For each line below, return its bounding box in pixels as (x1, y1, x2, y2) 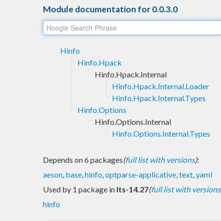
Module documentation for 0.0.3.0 (43, 3, 178, 14)
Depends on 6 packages (43, 154, 123, 164)
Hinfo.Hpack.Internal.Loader (112, 81, 209, 91)
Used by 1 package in (43, 184, 116, 194)
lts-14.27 (116, 184, 148, 194)
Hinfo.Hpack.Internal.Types (112, 93, 206, 103)
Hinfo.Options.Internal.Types (112, 128, 210, 138)
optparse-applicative (105, 169, 176, 179)
